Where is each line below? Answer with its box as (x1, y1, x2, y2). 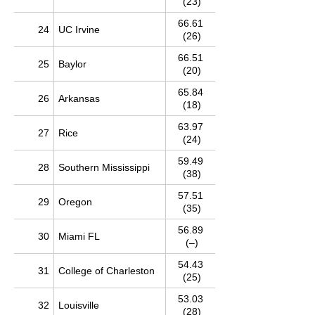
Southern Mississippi (58, 162, 150, 173)
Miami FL (58, 231, 100, 242)
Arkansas (58, 93, 100, 104)
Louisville (58, 300, 99, 311)
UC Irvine (58, 24, 100, 35)
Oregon (58, 196, 92, 207)
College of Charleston (58, 265, 155, 276)
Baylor (58, 58, 86, 70)
